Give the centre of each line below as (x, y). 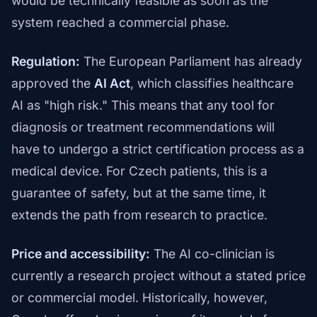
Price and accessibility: (81, 254)
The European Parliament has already (191, 62)
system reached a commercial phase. (120, 23)
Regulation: (46, 62)
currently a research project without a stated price (158, 276)
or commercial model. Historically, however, (139, 298)
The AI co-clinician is (212, 254)
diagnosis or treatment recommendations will (143, 127)
